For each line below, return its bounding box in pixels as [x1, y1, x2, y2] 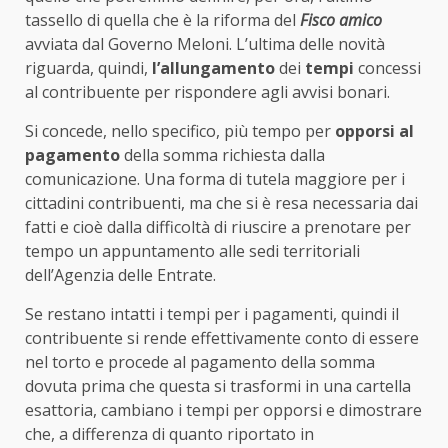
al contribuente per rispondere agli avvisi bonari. [25, 80, 390, 103]
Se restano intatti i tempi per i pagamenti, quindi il [25, 302, 399, 325]
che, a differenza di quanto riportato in [25, 422, 314, 445]
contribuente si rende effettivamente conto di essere [25, 326, 419, 349]
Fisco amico [300, 8, 382, 31]
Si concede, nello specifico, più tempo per [25, 119, 335, 142]
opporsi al [335, 119, 414, 142]
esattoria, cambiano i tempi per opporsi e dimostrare [25, 398, 422, 421]
